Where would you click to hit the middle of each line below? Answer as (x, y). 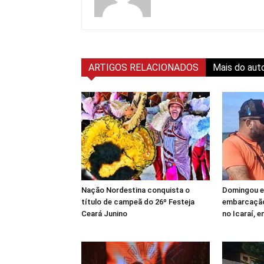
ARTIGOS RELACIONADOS (143, 67)
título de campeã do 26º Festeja (138, 202)
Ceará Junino (104, 213)
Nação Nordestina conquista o (136, 190)
